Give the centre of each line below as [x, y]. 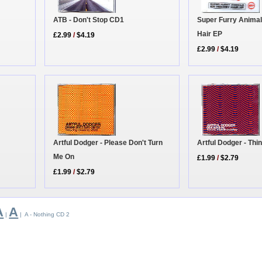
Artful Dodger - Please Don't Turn [108, 142]
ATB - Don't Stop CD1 [89, 20]
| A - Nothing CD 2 [44, 215]
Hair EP [210, 34]
